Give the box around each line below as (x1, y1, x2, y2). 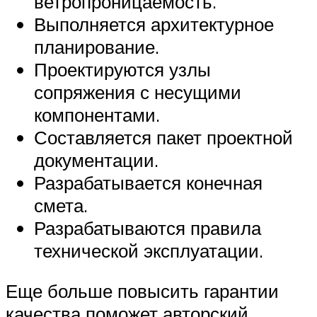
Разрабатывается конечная (34, 171, 263, 194)
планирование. (34, 35, 159, 58)
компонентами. (34, 103, 160, 126)
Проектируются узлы (34, 57, 211, 81)
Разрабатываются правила (34, 216, 261, 239)
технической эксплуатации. (34, 238, 263, 262)
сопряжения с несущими (34, 80, 241, 103)
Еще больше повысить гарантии (6, 279, 279, 303)
